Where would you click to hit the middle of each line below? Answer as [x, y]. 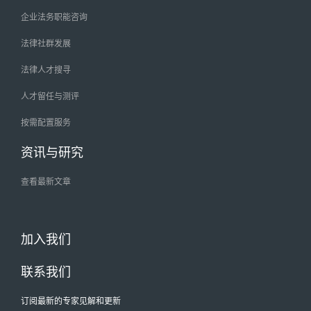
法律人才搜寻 [46, 69]
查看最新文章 [46, 181]
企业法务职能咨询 [54, 17]
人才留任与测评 [50, 96]
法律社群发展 [46, 43]
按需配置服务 [46, 122]
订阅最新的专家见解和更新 [71, 301]
